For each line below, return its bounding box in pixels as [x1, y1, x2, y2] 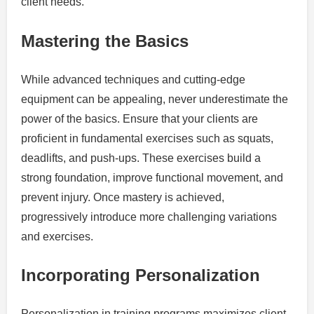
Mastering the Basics [21, 31, 189, 50]
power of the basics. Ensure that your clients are [21, 112, 258, 125]
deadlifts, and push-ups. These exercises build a [21, 151, 261, 164]
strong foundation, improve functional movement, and [21, 171, 283, 184]
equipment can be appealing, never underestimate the [21, 93, 288, 105]
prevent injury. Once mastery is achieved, [21, 191, 224, 203]
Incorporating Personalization [21, 266, 260, 285]
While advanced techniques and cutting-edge [21, 73, 245, 86]
